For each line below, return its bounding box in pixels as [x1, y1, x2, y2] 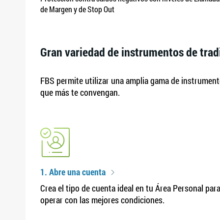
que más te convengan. [40, 86, 120, 98]
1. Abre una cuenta [40, 166, 106, 178]
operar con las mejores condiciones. [40, 194, 165, 206]
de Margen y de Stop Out [40, 4, 114, 14]
